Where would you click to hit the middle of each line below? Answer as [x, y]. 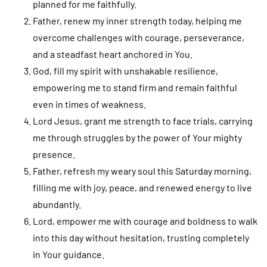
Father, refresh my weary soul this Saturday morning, [142, 170]
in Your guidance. [69, 254]
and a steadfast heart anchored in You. [113, 54]
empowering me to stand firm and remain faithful [135, 87]
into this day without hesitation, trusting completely [141, 237]
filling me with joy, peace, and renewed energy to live [142, 187]
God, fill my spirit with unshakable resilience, [125, 70]
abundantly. [57, 204]
